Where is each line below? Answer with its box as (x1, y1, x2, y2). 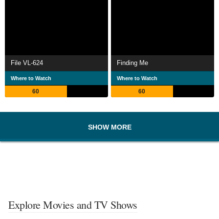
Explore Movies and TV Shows (8, 197, 137, 212)
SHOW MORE (88, 123, 131, 131)
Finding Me (117, 59, 148, 67)
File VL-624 (11, 59, 43, 67)
